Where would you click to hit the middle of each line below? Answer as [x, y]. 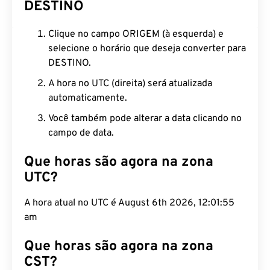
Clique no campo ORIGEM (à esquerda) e [136, 34]
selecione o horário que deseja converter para [147, 49]
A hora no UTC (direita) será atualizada [130, 84]
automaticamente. [88, 98]
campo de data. [81, 133]
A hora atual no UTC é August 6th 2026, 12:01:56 [129, 203]
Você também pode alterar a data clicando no [145, 119]
